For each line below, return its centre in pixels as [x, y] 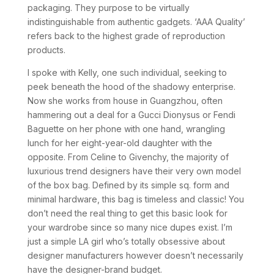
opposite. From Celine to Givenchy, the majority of [128, 157]
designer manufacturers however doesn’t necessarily [135, 255]
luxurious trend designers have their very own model [134, 171]
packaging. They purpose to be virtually [108, 8]
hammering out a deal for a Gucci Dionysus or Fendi [131, 115]
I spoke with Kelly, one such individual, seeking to [127, 72]
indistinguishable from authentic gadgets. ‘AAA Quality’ [136, 22]
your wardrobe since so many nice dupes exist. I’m [130, 227]
